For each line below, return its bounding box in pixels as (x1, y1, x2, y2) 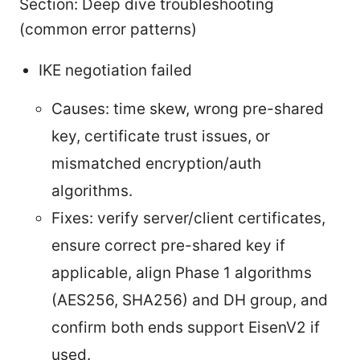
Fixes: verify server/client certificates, (51, 209, 325, 228)
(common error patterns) (19, 20, 197, 39)
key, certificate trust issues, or (51, 127, 270, 146)
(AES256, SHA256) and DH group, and (51, 291, 328, 310)
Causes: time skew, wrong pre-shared (51, 100, 324, 119)
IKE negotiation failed (39, 61, 192, 80)
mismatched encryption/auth (51, 154, 261, 174)
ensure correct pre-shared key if (51, 236, 285, 256)
